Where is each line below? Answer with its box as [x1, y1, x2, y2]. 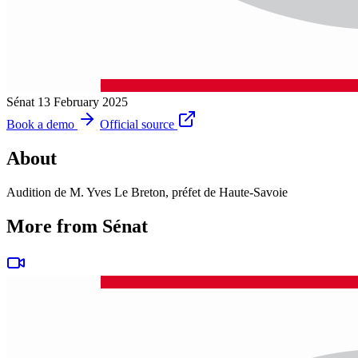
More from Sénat [6, 215, 148, 237]
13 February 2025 [38, 94, 128, 109]
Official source [100, 117, 174, 131]
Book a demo [6, 117, 74, 131]
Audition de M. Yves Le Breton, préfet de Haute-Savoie [6, 185, 288, 199]
